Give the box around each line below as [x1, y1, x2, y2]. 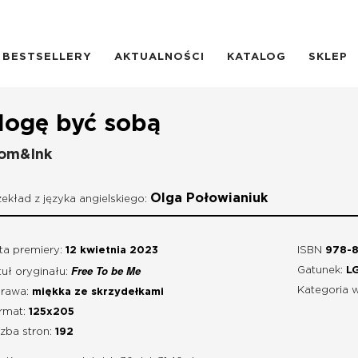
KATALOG [227, 52, 286, 62]
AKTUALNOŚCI [114, 52, 205, 62]
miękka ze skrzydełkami [32, 286, 164, 297]
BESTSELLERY [2, 52, 92, 62]
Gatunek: [297, 265, 343, 276]
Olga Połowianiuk [150, 191, 268, 205]
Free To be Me [71, 262, 141, 278]
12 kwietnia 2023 [66, 245, 158, 256]
